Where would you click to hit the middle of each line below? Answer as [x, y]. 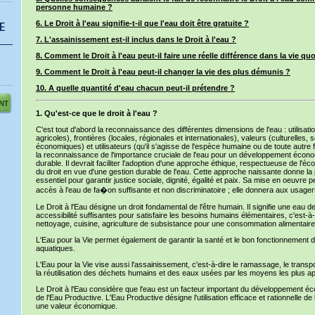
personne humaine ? [74, 7]
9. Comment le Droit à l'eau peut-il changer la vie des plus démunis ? [163, 72]
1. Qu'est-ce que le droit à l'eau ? [97, 113]
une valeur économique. [77, 306]
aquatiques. [56, 248]
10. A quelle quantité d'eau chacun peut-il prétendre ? [135, 88]
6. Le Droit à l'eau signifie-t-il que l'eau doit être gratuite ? [142, 23]
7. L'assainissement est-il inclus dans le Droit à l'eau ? [136, 39]
